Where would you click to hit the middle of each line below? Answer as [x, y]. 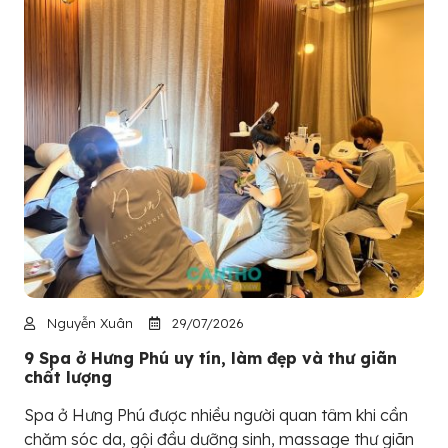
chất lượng [68, 377]
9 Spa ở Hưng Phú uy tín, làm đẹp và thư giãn [210, 358]
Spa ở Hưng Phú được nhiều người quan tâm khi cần [216, 415]
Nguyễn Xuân [88, 323]
